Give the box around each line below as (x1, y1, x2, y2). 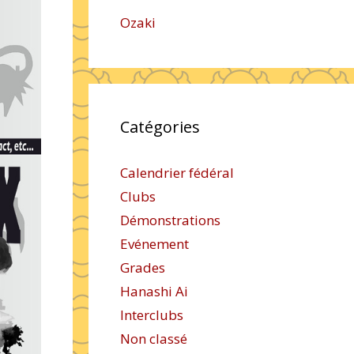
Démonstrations (120, 211, 220, 229)
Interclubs (120, 306, 183, 324)
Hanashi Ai (120, 282, 188, 300)
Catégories (120, 116, 200, 137)
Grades (120, 258, 165, 277)
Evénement (120, 235, 189, 253)
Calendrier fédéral (120, 164, 234, 182)
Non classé (120, 330, 187, 348)
